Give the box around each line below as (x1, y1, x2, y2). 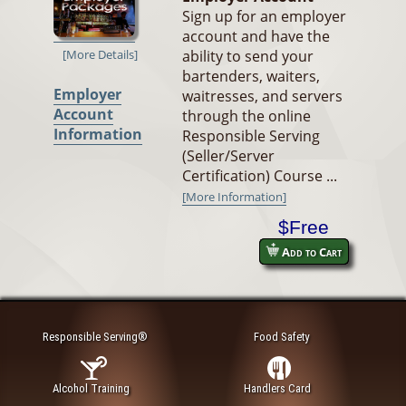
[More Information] (182, 188, 286, 206)
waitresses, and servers (182, 86, 343, 107)
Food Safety (253, 329, 309, 343)
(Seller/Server (182, 146, 275, 167)
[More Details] (63, 46, 138, 63)
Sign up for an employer (182, 6, 346, 27)
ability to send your (182, 46, 314, 67)
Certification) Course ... (182, 166, 337, 187)
